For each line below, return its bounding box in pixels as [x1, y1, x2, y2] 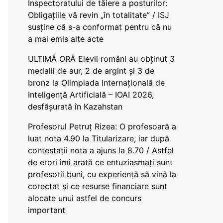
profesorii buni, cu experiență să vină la [28, 169, 176, 179]
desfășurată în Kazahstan [28, 102, 122, 111]
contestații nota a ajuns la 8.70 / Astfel [28, 145, 174, 155]
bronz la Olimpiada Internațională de [28, 78, 165, 88]
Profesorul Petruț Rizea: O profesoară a [28, 121, 176, 131]
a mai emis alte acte [28, 34, 104, 44]
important [28, 205, 65, 215]
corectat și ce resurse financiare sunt [28, 181, 167, 191]
